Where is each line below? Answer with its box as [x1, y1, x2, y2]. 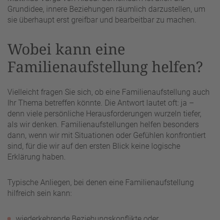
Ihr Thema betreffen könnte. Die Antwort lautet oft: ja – [7, 98, 194, 108]
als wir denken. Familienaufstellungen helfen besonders [7, 119, 199, 129]
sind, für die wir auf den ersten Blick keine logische [7, 141, 180, 151]
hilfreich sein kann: [7, 188, 72, 198]
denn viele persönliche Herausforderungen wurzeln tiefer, [7, 109, 201, 118]
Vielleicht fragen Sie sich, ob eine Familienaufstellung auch [7, 87, 210, 97]
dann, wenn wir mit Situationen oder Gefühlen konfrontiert [7, 130, 206, 140]
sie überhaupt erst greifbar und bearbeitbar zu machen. [7, 15, 196, 25]
